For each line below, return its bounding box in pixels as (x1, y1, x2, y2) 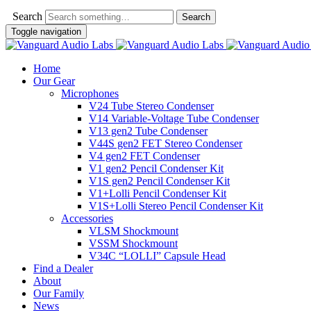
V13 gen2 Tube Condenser (89, 125, 208, 137)
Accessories (61, 212, 113, 224)
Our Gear (33, 75, 75, 87)
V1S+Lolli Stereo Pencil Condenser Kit (89, 200, 263, 212)
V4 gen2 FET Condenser (89, 150, 200, 162)
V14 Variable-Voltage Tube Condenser (89, 112, 259, 124)
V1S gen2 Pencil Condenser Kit (89, 175, 230, 187)
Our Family (33, 287, 84, 299)
